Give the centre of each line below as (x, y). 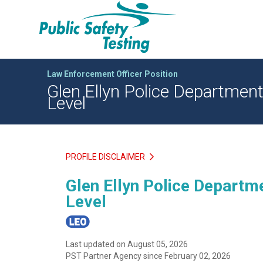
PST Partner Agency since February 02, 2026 (148, 256)
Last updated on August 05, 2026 (127, 244)
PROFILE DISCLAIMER (106, 157)
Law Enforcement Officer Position (112, 74)
